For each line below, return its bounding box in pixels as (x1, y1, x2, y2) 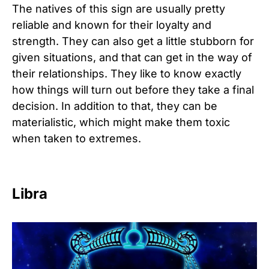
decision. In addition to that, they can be (12, 100, 217, 113)
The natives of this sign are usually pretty (12, 2, 225, 16)
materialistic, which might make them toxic (12, 116, 230, 129)
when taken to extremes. (12, 132, 141, 145)
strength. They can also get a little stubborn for (12, 35, 254, 48)
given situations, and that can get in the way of (12, 51, 252, 64)
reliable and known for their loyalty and (12, 19, 211, 32)
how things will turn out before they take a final (12, 83, 254, 97)
